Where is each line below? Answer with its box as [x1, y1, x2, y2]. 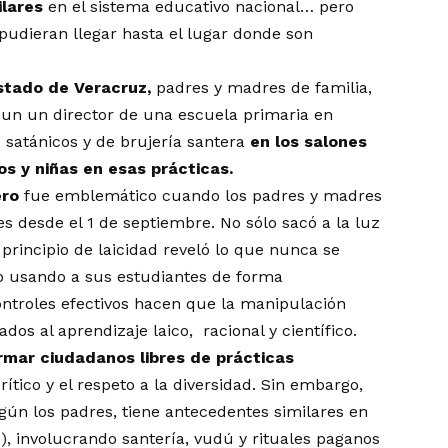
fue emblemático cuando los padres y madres [19, 186, 383, 206]
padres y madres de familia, [156, 78, 373, 98]
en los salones [250, 132, 368, 152]
